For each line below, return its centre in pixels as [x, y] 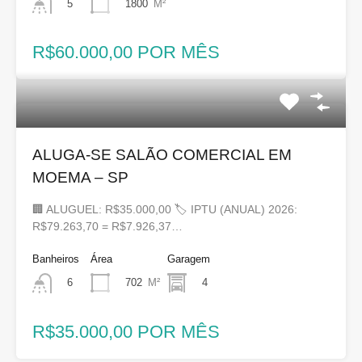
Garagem [189, 259]
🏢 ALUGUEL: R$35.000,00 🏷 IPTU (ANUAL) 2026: [165, 210]
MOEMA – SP [80, 178]
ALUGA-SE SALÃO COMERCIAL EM [162, 155]
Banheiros [56, 259]
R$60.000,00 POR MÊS [126, 53]
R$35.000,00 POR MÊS [126, 331]
